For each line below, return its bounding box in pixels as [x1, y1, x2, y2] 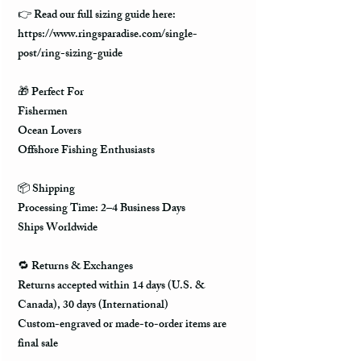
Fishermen [18, 102, 68, 123]
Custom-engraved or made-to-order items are [18, 315, 226, 336]
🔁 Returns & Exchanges [18, 257, 133, 278]
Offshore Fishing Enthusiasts [18, 141, 155, 162]
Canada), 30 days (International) [18, 296, 168, 317]
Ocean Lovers [18, 122, 81, 143]
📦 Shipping [18, 180, 75, 201]
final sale [18, 334, 58, 355]
